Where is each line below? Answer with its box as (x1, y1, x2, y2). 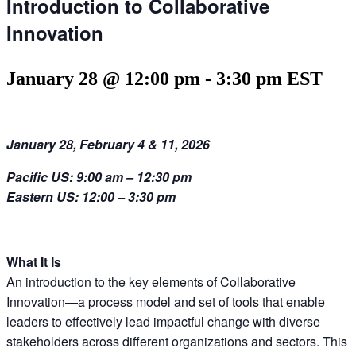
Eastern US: (6, 187, 79, 206)
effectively (65, 311, 126, 331)
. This (316, 331, 347, 350)
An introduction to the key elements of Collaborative (6, 272, 296, 291)
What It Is (6, 252, 61, 271)
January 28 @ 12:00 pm (6, 68, 200, 89)
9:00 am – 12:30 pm (73, 167, 192, 186)
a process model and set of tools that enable (78, 292, 325, 311)
